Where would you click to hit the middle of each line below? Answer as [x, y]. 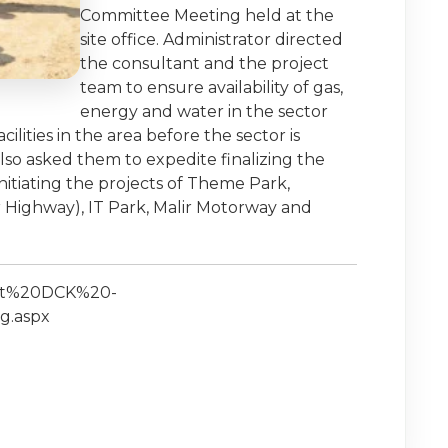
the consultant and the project [205, 63]
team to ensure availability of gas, [212, 87]
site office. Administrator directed [212, 39]
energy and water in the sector [204, 111]
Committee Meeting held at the [207, 15]
